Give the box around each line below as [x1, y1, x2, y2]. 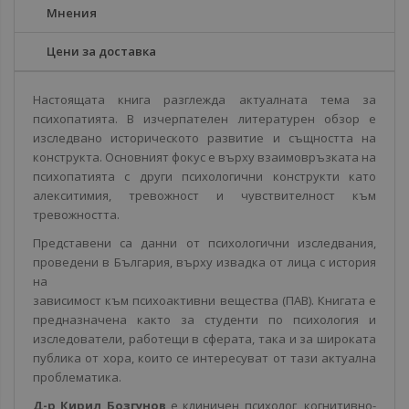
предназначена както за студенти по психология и [33, 311, 376, 328]
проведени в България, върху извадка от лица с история [33, 254, 376, 270]
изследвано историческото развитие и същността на [33, 130, 376, 146]
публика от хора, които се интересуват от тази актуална [33, 350, 376, 366]
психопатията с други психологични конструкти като [33, 168, 376, 184]
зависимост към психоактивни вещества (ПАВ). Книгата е [33, 292, 376, 309]
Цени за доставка [47, 43, 156, 59]
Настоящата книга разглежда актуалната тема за [33, 91, 376, 108]
